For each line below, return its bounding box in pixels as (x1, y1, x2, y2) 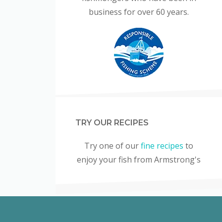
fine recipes (141, 140, 183, 151)
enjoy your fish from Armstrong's (77, 154, 201, 165)
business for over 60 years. (89, 6, 189, 17)
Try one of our (84, 140, 141, 151)
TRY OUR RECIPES (75, 117, 149, 127)
